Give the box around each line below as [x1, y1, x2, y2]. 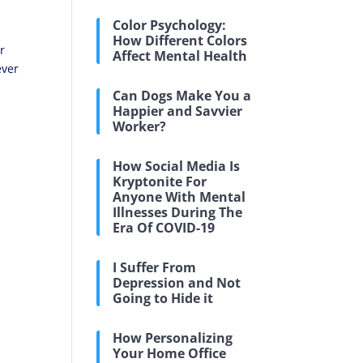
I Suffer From [113, 258, 197, 276]
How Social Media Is [113, 157, 241, 175]
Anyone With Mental [113, 188, 246, 206]
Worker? [113, 117, 167, 135]
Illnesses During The [113, 203, 243, 221]
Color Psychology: [113, 16, 227, 34]
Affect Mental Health [113, 47, 248, 65]
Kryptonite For [113, 173, 207, 190]
